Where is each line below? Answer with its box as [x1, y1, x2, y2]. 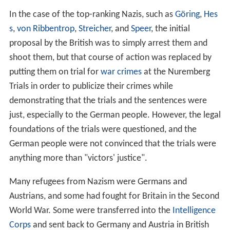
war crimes [100, 67, 142, 77]
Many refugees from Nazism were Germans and [9, 177, 187, 187]
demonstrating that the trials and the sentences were [9, 95, 207, 106]
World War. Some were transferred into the [9, 205, 172, 216]
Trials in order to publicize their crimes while [9, 81, 173, 91]
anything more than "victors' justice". [9, 153, 147, 163]
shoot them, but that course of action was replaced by [9, 52, 212, 63]
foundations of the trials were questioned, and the [9, 124, 197, 135]
